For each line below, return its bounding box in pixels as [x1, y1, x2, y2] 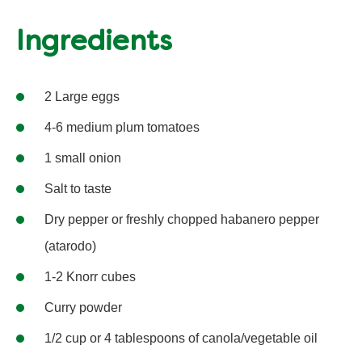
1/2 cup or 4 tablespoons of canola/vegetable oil [44, 331, 318, 346]
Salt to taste [44, 182, 112, 196]
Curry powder [44, 301, 122, 315]
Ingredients [16, 30, 172, 57]
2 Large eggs [44, 90, 120, 104]
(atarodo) [44, 239, 96, 254]
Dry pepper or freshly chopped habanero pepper [44, 213, 319, 227]
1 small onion [44, 151, 121, 166]
